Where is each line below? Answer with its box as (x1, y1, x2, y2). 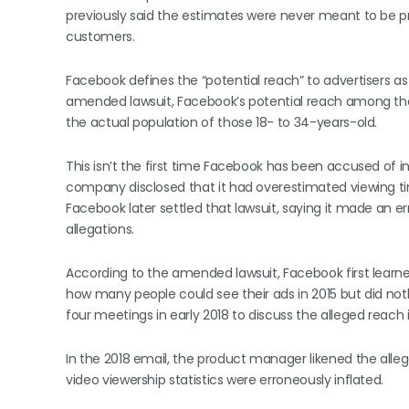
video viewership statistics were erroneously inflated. (66, 371, 384, 389)
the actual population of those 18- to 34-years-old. (66, 113, 378, 131)
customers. (66, 27, 135, 46)
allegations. (66, 220, 134, 238)
